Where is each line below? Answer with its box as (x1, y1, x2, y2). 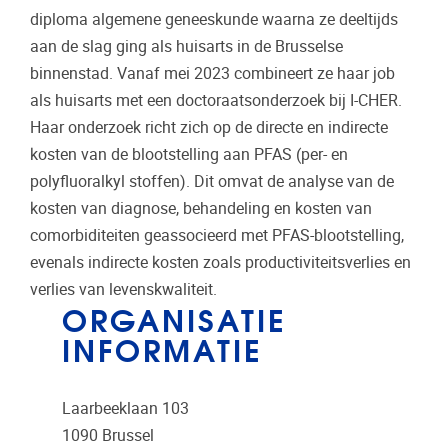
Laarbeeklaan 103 (62, 399, 189, 419)
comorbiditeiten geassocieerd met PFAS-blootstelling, (30, 226, 404, 246)
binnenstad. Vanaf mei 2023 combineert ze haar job (30, 64, 395, 84)
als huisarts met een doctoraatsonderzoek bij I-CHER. (30, 91, 402, 111)
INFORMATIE (62, 325, 263, 372)
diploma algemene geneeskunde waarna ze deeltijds (30, 10, 398, 30)
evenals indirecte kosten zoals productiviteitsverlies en (30, 253, 411, 273)
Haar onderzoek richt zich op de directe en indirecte (30, 118, 388, 138)
